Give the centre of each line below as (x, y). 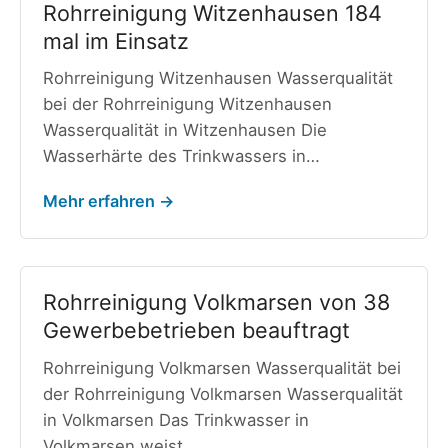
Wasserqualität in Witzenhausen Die (184, 130)
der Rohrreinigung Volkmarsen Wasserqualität (222, 394)
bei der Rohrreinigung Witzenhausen (187, 104)
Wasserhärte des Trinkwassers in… (181, 156)
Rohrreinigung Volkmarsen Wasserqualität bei (221, 368)
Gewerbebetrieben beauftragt (196, 330)
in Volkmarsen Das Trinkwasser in (175, 420)
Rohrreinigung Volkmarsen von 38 (216, 302)
